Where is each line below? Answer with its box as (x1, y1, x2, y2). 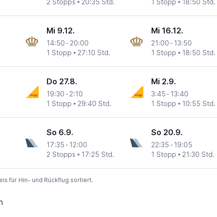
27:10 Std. (77, 48, 111, 57)
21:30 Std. (182, 150, 215, 159)
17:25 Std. (81, 150, 115, 159)
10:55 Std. (182, 99, 216, 108)
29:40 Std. (77, 99, 112, 108)
